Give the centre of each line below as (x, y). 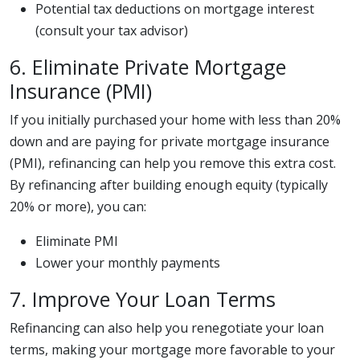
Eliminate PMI (77, 241)
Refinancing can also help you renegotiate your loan (167, 328)
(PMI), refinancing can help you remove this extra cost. (173, 163)
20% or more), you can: (78, 207)
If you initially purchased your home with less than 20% (175, 120)
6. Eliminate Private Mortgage (148, 67)
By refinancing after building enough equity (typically (169, 185)
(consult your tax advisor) (112, 31)
